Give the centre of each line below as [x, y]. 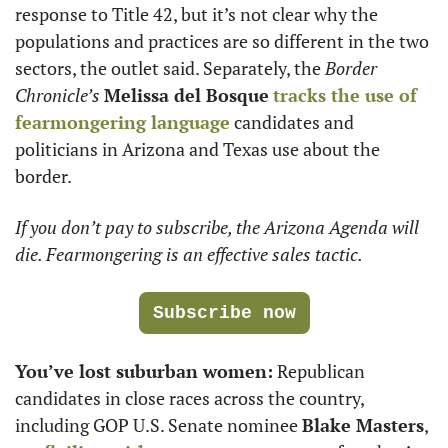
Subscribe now [224, 312]
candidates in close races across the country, [189, 397]
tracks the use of [345, 94]
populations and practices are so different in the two [222, 40]
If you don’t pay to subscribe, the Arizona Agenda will [217, 226]
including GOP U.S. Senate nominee [158, 424]
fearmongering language [122, 121]
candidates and [292, 121]
